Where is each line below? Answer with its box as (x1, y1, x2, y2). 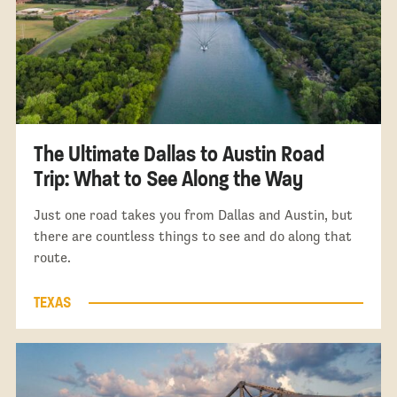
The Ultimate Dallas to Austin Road (33, 139, 324, 167)
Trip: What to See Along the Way (33, 164, 303, 192)
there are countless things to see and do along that (33, 228, 352, 244)
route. (33, 249, 71, 265)
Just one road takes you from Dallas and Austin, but (33, 206, 353, 222)
